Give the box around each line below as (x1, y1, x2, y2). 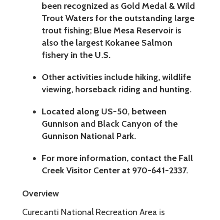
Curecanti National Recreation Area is (22, 206, 165, 218)
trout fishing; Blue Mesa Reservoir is (42, 25, 181, 36)
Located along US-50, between (42, 106, 166, 117)
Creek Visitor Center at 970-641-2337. (42, 165, 188, 176)
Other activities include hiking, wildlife (42, 71, 191, 82)
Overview (22, 188, 59, 199)
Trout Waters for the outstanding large (42, 12, 194, 24)
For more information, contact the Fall (42, 152, 193, 164)
